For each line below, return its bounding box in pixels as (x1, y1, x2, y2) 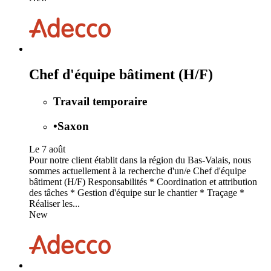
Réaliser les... (29, 198, 80, 209)
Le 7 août (29, 144, 65, 155)
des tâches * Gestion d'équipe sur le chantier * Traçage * (29, 188, 244, 198)
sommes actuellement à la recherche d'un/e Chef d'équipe (29, 166, 246, 177)
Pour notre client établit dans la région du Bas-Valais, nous (29, 155, 251, 166)
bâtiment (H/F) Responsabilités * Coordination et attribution (29, 177, 257, 188)
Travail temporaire (53, 94, 147, 108)
